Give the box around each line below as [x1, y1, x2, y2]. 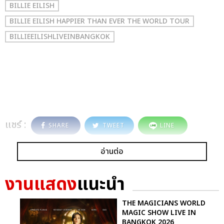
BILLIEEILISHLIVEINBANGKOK [9, 31, 110, 42]
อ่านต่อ [100, 145, 123, 157]
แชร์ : [5, 117, 26, 132]
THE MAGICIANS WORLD [122, 197, 205, 208]
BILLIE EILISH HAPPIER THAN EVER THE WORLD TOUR [9, 15, 189, 26]
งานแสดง [5, 171, 77, 198]
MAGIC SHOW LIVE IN [122, 207, 196, 218]
